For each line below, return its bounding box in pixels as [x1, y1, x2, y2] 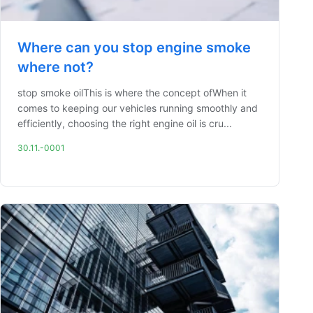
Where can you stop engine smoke [17, 39, 251, 56]
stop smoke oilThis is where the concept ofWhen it [17, 87, 247, 99]
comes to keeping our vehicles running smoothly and [17, 102, 258, 114]
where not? [17, 59, 94, 75]
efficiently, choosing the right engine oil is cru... [17, 117, 232, 129]
